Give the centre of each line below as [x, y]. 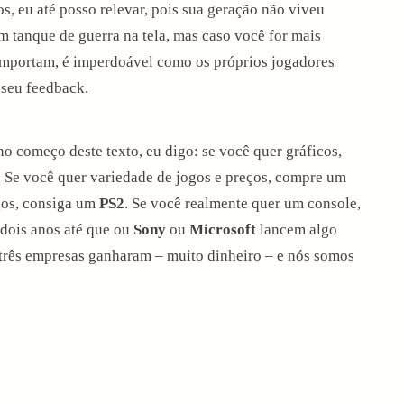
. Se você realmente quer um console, [243, 203]
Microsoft [223, 229]
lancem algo [297, 229]
